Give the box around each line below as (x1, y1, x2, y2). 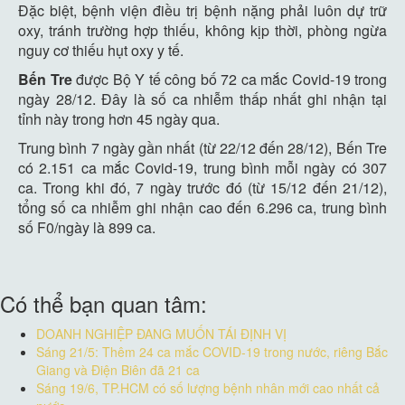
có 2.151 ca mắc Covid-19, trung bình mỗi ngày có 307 (18, 157, 387, 178)
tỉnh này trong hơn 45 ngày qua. (18, 108, 220, 129)
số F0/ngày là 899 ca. (18, 217, 155, 238)
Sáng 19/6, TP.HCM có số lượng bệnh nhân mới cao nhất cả (36, 379, 380, 397)
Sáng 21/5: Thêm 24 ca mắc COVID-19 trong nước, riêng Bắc (36, 343, 388, 361)
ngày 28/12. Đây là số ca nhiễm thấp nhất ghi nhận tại (18, 89, 387, 109)
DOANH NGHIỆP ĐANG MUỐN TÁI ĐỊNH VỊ (36, 325, 287, 343)
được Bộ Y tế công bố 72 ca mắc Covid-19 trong (76, 69, 387, 89)
